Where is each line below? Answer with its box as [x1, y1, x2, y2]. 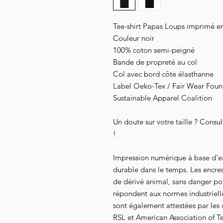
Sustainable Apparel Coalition [113, 93, 212, 103]
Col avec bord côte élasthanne [113, 69, 214, 79]
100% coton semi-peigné [113, 45, 195, 55]
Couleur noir [113, 33, 154, 43]
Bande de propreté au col [113, 57, 197, 67]
